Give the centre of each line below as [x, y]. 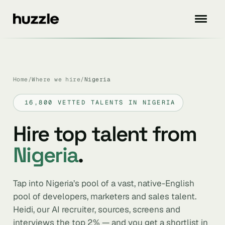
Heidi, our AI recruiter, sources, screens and [97, 209]
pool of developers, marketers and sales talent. [105, 196]
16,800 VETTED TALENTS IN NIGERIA [100, 102]
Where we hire [56, 79]
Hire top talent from [105, 134]
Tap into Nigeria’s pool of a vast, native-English [104, 183]
